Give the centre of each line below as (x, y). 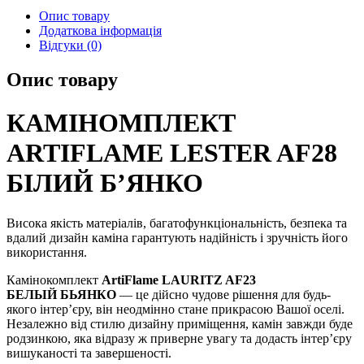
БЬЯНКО (88, 294)
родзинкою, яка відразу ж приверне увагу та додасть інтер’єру (179, 338)
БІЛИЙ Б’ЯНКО (105, 183)
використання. (47, 252)
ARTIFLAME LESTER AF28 (172, 153)
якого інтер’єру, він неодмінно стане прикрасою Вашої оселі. (175, 309)
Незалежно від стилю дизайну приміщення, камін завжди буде (180, 323)
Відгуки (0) (70, 45)
